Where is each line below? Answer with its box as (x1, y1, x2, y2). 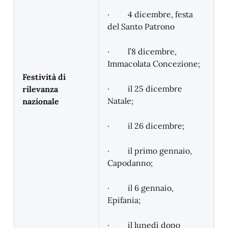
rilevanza (22, 84, 58, 94)
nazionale (22, 96, 59, 106)
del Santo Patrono (107, 21, 175, 32)
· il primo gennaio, (107, 146, 192, 156)
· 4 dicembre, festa (107, 9, 193, 19)
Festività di (22, 72, 66, 82)
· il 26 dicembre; (107, 121, 184, 131)
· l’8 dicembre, (107, 46, 177, 56)
